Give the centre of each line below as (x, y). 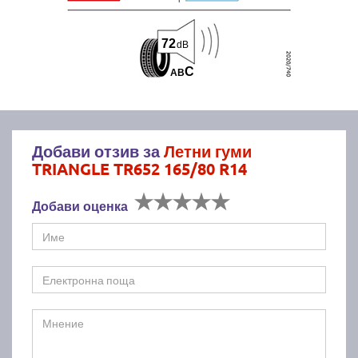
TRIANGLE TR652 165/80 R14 (139, 168)
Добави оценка (80, 205)
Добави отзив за (98, 151)
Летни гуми (208, 151)
